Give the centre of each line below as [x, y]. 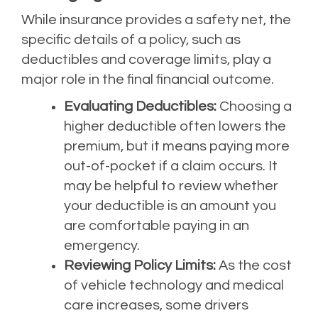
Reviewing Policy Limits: [140, 265]
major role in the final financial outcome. [148, 79]
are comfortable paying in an [157, 225]
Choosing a [254, 106]
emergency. [102, 245]
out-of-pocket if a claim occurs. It [171, 166]
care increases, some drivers [156, 305]
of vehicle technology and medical [174, 285]
